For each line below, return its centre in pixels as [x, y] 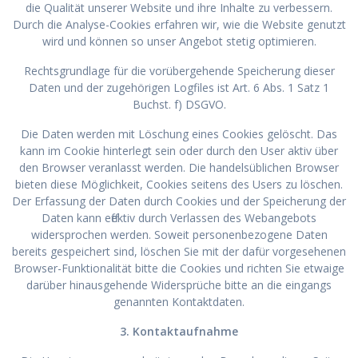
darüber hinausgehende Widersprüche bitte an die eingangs [179, 284]
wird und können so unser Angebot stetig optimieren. [179, 41]
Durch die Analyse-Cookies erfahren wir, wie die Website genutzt [179, 24]
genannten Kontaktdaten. [179, 301]
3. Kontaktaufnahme [179, 331]
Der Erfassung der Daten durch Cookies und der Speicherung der [179, 201]
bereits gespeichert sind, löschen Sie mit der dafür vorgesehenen [179, 251]
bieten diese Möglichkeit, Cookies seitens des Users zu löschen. [179, 184]
